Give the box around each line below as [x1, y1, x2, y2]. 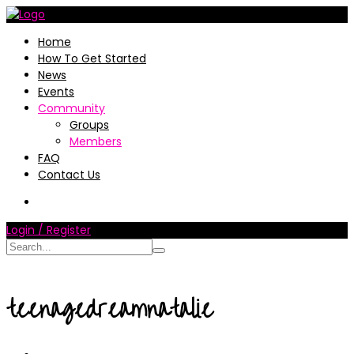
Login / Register [6, 222, 91, 238]
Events [38, 84, 74, 100]
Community [38, 100, 105, 116]
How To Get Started [38, 51, 146, 66]
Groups [70, 117, 109, 133]
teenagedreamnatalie [6, 286, 213, 333]
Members [70, 134, 122, 149]
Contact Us [38, 167, 100, 183]
